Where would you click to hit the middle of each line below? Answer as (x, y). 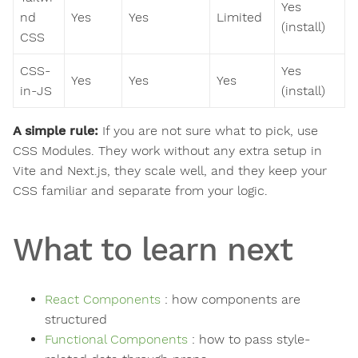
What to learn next (153, 250)
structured (76, 320)
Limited (239, 18)
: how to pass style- (249, 340)
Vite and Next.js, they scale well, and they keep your (170, 171)
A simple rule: (56, 131)
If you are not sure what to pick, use (208, 131)
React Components (103, 300)
